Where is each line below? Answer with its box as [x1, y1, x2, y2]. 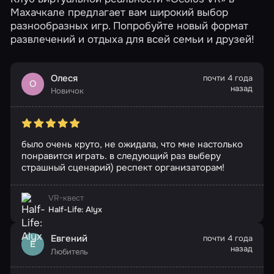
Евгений [51, 232, 87, 245]
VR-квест [48, 192, 84, 203]
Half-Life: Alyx [48, 204, 102, 215]
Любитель [51, 246, 88, 257]
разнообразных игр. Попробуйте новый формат [10, 19, 249, 33]
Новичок [51, 86, 84, 97]
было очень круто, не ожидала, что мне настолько [21, 138, 243, 151]
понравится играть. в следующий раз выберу [21, 150, 221, 163]
